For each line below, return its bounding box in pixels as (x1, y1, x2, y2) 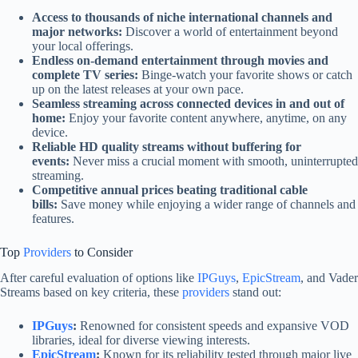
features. (32, 211, 74, 225)
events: (32, 153, 70, 168)
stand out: (229, 285, 281, 300)
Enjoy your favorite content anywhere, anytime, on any (66, 110, 347, 125)
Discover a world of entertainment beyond (122, 24, 338, 38)
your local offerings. (32, 38, 133, 53)
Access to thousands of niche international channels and (32, 10, 332, 24)
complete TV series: (32, 67, 138, 82)
